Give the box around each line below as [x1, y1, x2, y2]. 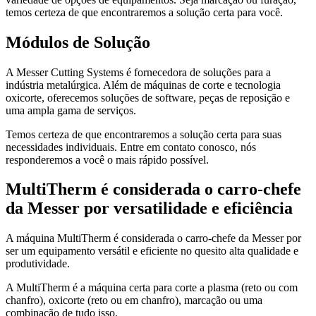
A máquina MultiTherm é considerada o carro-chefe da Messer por [6, 232, 301, 245]
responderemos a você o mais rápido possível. [6, 153, 209, 166]
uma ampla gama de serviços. [6, 104, 136, 116]
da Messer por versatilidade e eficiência [6, 199, 293, 218]
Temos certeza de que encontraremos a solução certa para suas [6, 128, 281, 140]
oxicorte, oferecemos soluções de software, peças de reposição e [6, 91, 290, 104]
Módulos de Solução [6, 32, 150, 51]
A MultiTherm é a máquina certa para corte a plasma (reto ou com [6, 281, 298, 294]
